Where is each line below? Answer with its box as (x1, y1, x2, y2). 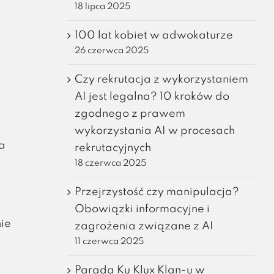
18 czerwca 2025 (74, 158, 146, 168)
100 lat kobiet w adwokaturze (74, 29, 233, 41)
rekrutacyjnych (74, 142, 151, 154)
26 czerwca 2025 (74, 46, 149, 55)
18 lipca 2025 (74, 2, 130, 11)
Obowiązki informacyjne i (74, 203, 210, 215)
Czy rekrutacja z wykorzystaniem (74, 73, 248, 85)
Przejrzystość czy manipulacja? (74, 186, 239, 198)
